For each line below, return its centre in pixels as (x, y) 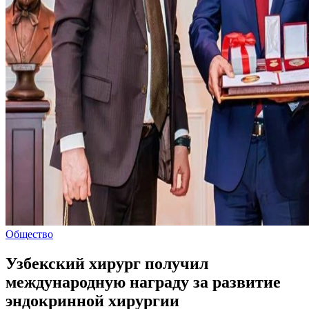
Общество (29, 234)
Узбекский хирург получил (107, 263)
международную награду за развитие (143, 282)
